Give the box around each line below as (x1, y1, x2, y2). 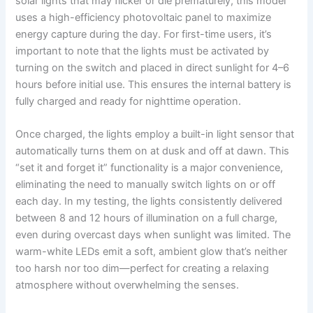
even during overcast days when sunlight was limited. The (15, 228, 291, 242)
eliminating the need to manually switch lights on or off (15, 178, 276, 191)
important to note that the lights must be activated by (15, 44, 270, 57)
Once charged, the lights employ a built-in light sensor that (15, 128, 295, 141)
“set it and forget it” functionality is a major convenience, (15, 161, 284, 175)
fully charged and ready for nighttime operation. (15, 94, 242, 108)
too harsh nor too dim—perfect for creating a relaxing (15, 262, 270, 275)
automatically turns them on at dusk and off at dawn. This (15, 145, 290, 158)
